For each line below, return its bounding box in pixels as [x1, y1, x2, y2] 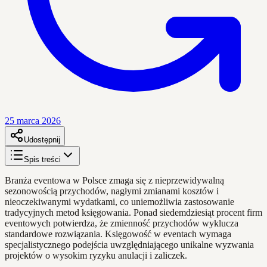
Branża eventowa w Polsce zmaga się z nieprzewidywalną [5, 175, 224, 185]
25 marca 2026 [5, 115, 61, 126]
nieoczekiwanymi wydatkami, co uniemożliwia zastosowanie [5, 196, 234, 207]
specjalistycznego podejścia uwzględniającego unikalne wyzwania [5, 239, 254, 250]
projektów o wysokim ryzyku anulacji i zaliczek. [5, 250, 187, 260]
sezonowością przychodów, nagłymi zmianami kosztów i [5, 185, 219, 196]
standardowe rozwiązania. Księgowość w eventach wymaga [5, 228, 231, 239]
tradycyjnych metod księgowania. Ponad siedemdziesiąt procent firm [5, 207, 262, 218]
